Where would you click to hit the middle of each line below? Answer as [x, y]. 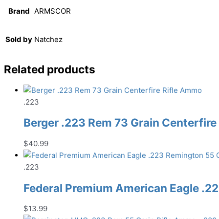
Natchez [48, 40]
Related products [50, 69]
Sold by [19, 40]
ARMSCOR [53, 11]
